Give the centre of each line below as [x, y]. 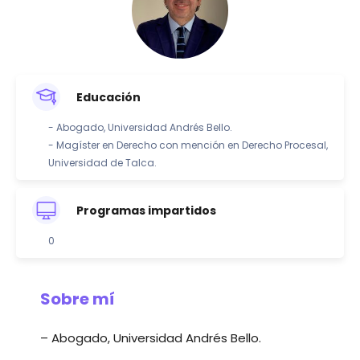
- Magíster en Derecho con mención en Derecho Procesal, [188, 145]
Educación [108, 97]
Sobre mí [78, 299]
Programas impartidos [146, 210]
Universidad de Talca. [102, 163]
